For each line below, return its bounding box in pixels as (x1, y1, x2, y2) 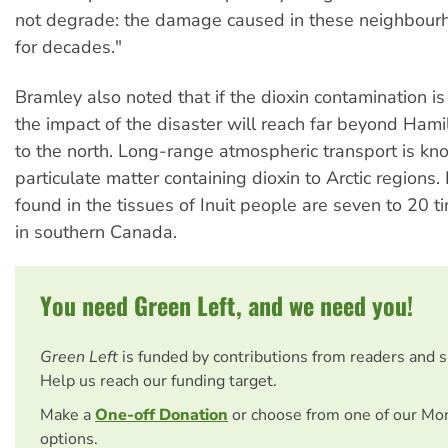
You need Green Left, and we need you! (40, 286, 413, 323)
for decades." (15, 34, 122, 59)
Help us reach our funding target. (40, 369, 277, 392)
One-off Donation (95, 403, 228, 426)
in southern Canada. (15, 219, 177, 244)
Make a (40, 403, 95, 426)
